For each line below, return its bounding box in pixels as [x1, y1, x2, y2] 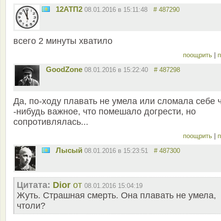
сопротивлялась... [13, 117, 88, 127]
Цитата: [17, 180, 50, 190]
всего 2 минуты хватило [13, 36, 112, 46]
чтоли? [17, 201, 45, 211]
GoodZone [46, 65, 82, 74]
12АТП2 [56, 5, 82, 14]
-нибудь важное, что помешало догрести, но [13, 107, 196, 117]
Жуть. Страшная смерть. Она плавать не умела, [17, 190, 216, 201]
